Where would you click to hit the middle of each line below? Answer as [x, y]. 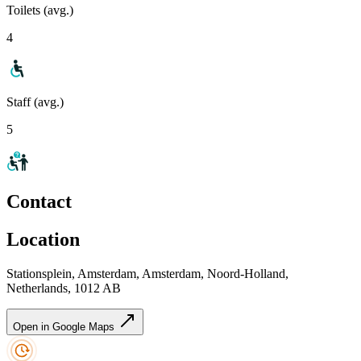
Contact [39, 202]
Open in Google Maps [65, 327]
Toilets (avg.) [40, 10]
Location [43, 240]
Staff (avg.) [35, 102]
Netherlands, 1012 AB [64, 288]
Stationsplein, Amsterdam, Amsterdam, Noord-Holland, [147, 274]
